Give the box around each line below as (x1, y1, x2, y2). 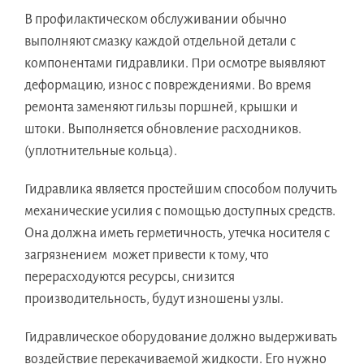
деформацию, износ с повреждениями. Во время (24, 78, 311, 93)
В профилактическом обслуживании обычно (24, 12, 287, 28)
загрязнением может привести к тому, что (24, 248, 269, 263)
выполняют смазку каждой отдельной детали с (24, 34, 296, 50)
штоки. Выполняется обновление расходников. (24, 122, 301, 137)
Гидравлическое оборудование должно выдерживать (24, 330, 337, 345)
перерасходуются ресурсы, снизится (24, 270, 235, 285)
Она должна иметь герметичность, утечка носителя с (24, 226, 330, 241)
